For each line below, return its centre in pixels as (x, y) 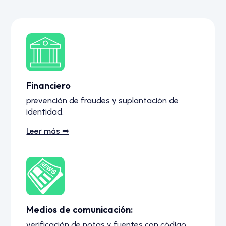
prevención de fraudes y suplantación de (103, 101)
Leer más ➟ (48, 131)
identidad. (45, 112)
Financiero (49, 86)
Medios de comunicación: (80, 209)
